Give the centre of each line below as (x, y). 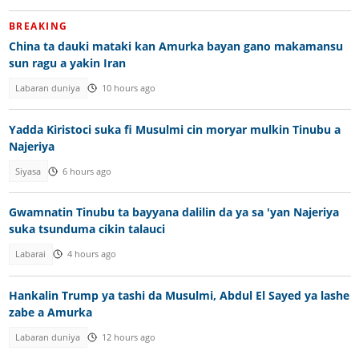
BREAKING (38, 26)
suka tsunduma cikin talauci (87, 229)
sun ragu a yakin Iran (67, 63)
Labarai (31, 254)
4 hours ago (91, 254)
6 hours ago (87, 171)
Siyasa (28, 171)
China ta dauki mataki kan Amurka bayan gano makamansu (175, 46)
